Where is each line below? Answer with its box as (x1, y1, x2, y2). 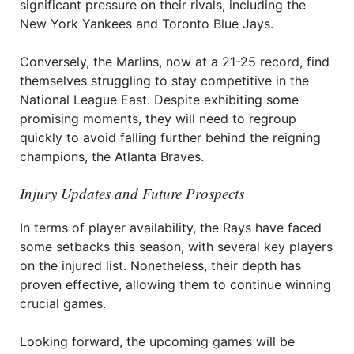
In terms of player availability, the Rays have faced (20, 220, 322, 235)
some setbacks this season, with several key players (20, 239, 333, 254)
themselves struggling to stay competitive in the (20, 73, 309, 88)
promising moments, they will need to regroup (20, 111, 296, 126)
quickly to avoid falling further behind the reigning (20, 130, 321, 145)
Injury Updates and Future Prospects (20, 183, 244, 203)
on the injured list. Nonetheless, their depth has (20, 258, 301, 273)
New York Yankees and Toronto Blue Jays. (20, 16, 273, 32)
